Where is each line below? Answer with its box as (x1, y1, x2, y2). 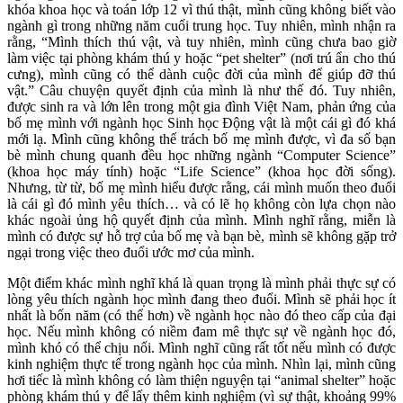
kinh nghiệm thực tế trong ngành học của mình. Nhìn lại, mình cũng (7, 356, 396, 372)
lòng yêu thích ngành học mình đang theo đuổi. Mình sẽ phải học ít (7, 291, 396, 307)
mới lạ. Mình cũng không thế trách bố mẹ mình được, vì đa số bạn (7, 131, 396, 147)
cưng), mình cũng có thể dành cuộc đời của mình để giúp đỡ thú (7, 67, 396, 82)
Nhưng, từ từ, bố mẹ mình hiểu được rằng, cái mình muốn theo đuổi (7, 180, 396, 195)
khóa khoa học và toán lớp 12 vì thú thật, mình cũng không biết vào (7, 2, 396, 17)
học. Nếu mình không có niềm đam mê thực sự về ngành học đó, (7, 324, 396, 339)
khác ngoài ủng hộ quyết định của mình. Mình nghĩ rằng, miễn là (7, 212, 396, 228)
